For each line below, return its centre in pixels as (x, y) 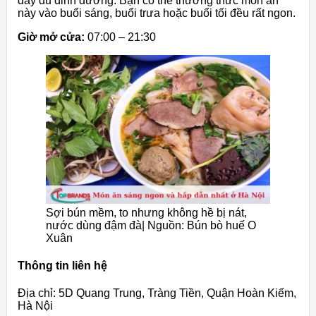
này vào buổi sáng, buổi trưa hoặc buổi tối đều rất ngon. (157, 13)
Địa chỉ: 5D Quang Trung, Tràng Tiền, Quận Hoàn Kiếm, (157, 293)
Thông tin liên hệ (62, 266)
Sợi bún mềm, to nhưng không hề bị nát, (146, 212)
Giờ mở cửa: (51, 37)
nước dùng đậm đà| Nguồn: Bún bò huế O (151, 225)
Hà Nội (35, 306)
